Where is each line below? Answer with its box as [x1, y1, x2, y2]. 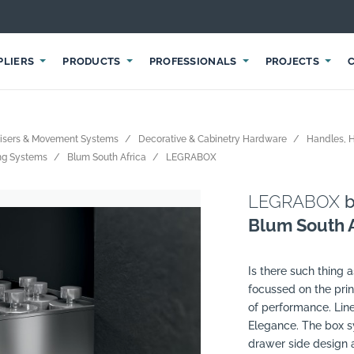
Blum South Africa [67, 152, 146, 163]
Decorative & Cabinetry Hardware [138, 134, 287, 145]
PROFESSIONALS [149, 55, 237, 67]
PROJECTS [265, 55, 319, 67]
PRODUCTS [62, 55, 121, 67]
